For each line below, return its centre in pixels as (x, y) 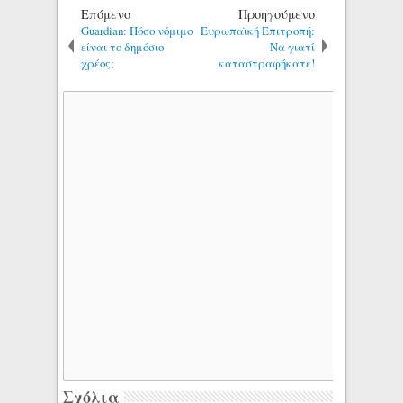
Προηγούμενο (277, 14)
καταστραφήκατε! (267, 63)
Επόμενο (106, 14)
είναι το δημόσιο (123, 47)
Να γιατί (293, 47)
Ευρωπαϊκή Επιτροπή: (258, 31)
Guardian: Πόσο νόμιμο (137, 31)
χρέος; (98, 63)
